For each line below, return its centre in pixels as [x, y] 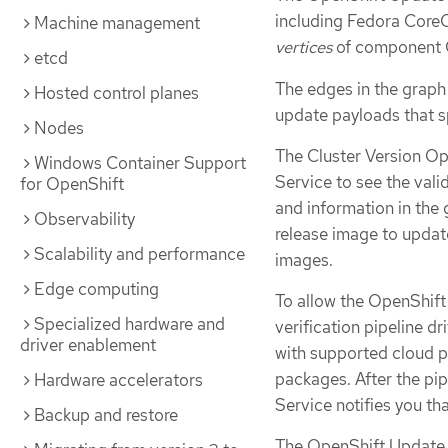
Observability [84, 219]
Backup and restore [106, 415]
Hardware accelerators [118, 380]
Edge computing [96, 289]
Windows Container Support [140, 163]
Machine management [117, 23]
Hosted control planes [116, 93]
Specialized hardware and [129, 324]
